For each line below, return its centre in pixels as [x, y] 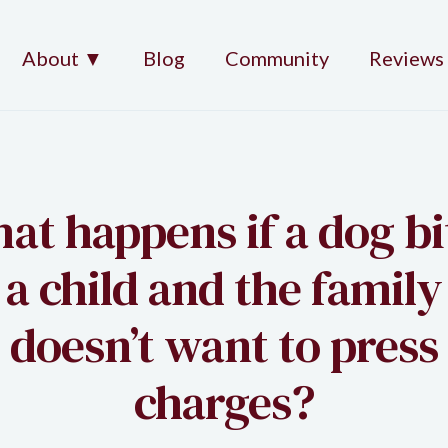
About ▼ [62, 57]
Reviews [406, 57]
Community [277, 57]
